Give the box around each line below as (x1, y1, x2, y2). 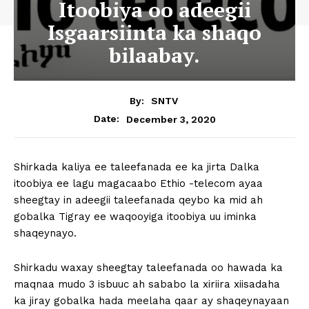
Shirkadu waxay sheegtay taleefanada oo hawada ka (14, 261, 283, 275)
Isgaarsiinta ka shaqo (48, 18, 261, 46)
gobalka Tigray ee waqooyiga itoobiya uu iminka (14, 210, 257, 223)
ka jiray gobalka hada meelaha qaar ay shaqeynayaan (14, 295, 289, 308)
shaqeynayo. (14, 227, 77, 240)
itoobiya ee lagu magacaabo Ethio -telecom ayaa (14, 177, 263, 190)
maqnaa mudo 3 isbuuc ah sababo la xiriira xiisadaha (14, 278, 280, 291)
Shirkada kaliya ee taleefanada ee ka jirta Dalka (14, 161, 259, 174)
